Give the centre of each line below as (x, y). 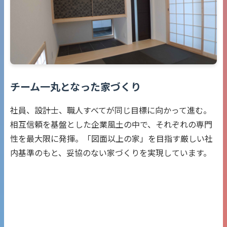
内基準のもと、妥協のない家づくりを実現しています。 (111, 153)
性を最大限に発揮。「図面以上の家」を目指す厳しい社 (111, 138)
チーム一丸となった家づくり (75, 86)
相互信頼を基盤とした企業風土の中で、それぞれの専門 (111, 124)
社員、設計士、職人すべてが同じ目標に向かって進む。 (111, 110)
